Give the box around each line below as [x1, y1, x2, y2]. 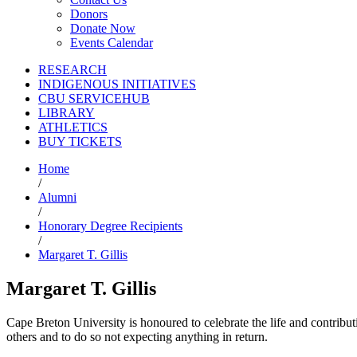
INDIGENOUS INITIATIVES [38, 77, 196, 92]
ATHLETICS [38, 120, 108, 135]
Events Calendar [70, 36, 153, 50]
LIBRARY [38, 106, 95, 120]
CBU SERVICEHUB [38, 92, 150, 106]
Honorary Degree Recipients [38, 219, 182, 233]
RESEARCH [38, 63, 107, 77]
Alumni [38, 190, 76, 205]
